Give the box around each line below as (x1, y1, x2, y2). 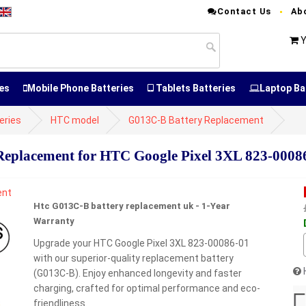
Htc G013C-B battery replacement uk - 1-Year (33, 201, 230, 211)
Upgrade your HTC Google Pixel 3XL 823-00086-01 (33, 238, 249, 249)
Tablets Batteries (154, 83, 236, 94)
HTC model (51, 115, 99, 126)
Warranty (33, 216, 74, 226)
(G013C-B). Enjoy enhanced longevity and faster (33, 268, 242, 279)
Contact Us (217, 6, 271, 16)
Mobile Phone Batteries (27, 83, 134, 94)
